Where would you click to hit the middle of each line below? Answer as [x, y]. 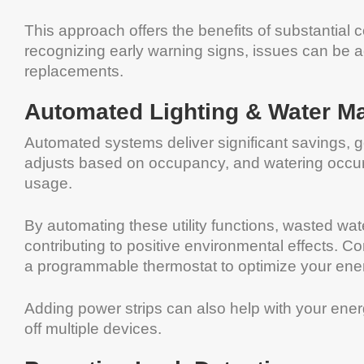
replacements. [74, 71]
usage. [48, 184]
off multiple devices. [93, 329]
